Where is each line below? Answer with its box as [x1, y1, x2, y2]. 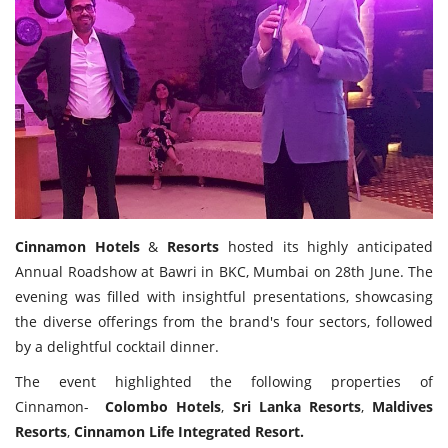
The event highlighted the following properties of [15, 372, 433, 392]
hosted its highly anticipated [219, 237, 434, 257]
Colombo [105, 397, 169, 417]
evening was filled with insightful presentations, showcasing [15, 287, 433, 307]
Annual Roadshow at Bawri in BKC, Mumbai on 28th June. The [15, 262, 433, 282]
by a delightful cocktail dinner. [15, 337, 219, 357]
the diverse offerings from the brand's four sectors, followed [15, 312, 433, 332]
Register [26, 106, 81, 124]
